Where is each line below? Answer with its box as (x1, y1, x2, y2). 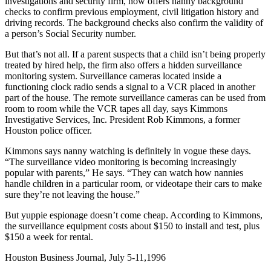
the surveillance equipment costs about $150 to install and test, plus (5, 220, 260, 231)
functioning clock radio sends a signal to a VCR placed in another (5, 81, 255, 92)
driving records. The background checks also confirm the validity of (5, 17, 263, 28)
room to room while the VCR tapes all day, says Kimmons (5, 103, 227, 114)
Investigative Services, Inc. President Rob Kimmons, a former (5, 114, 240, 125)
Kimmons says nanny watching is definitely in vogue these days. (5, 145, 251, 156)
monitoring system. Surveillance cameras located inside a (5, 70, 221, 81)
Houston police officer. (5, 125, 92, 135)
